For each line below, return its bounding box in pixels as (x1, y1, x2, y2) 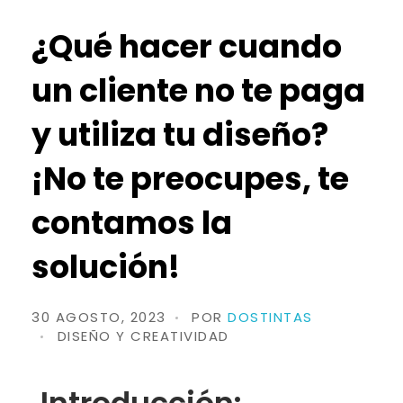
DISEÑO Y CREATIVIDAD (57, 326, 229, 345)
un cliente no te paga (31, 67, 365, 112)
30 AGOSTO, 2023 (31, 307, 166, 327)
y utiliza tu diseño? (31, 112, 328, 157)
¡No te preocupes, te (31, 156, 349, 201)
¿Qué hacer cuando (31, 23, 342, 68)
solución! (31, 244, 180, 289)
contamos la (31, 200, 232, 245)
